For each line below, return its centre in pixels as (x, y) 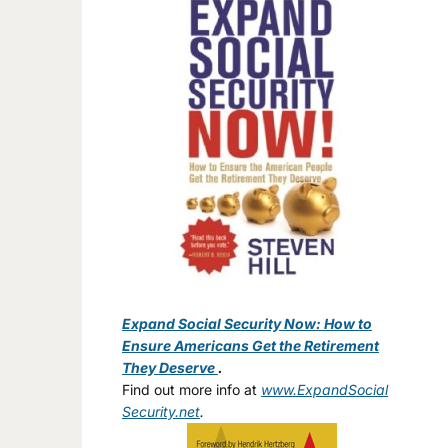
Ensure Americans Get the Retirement (250, 345)
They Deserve (170, 367)
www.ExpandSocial (324, 389)
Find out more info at (191, 389)
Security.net (161, 411)
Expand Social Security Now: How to (247, 323)
